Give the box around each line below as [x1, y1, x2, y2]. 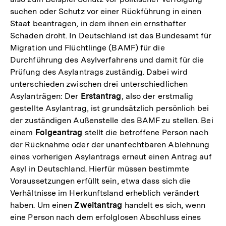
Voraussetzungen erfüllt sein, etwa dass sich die [10, 176, 191, 186]
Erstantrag [80, 91, 122, 101]
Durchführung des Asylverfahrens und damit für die [10, 55, 204, 65]
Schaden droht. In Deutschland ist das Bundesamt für [10, 31, 212, 40]
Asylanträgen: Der [10, 91, 81, 101]
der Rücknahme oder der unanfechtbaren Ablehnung [10, 140, 210, 149]
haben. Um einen [10, 200, 75, 210]
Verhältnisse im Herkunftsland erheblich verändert [10, 188, 200, 198]
